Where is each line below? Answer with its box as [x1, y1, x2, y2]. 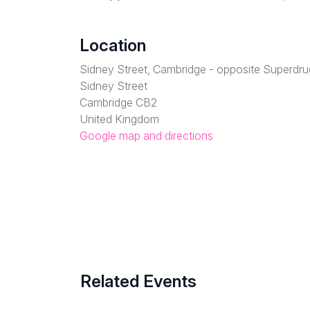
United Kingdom [80, 112, 159, 127]
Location [80, 35, 146, 56]
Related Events [80, 271, 197, 292]
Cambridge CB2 [80, 95, 157, 110]
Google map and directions [80, 129, 213, 143]
